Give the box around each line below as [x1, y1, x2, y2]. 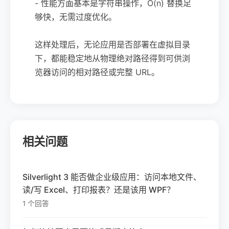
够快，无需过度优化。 [35, 11, 117, 22]
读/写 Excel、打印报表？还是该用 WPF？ [22, 184, 175, 195]
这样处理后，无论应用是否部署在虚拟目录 [35, 39, 190, 50]
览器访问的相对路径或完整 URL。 [35, 66, 159, 77]
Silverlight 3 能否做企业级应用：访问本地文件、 [22, 171, 201, 182]
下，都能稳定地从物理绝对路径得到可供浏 [35, 53, 190, 63]
